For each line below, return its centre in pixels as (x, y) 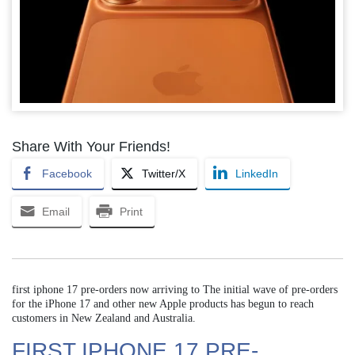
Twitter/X (164, 174)
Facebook (67, 174)
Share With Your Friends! (91, 147)
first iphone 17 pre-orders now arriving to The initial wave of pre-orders (175, 290)
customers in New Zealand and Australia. (104, 319)
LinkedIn (257, 174)
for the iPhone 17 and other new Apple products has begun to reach (163, 304)
